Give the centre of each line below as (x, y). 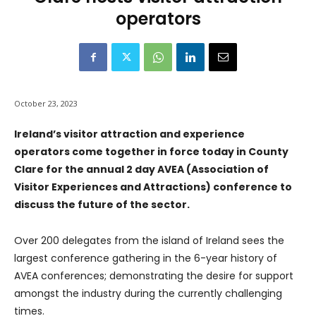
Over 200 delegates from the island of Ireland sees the (149, 241)
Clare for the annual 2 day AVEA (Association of (141, 170)
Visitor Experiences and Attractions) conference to (153, 187)
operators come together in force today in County (151, 152)
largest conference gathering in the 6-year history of (146, 259)
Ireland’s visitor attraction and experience (129, 134)
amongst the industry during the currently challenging (148, 294)
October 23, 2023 (46, 104)
